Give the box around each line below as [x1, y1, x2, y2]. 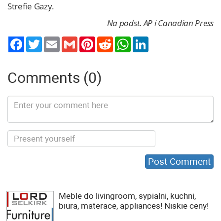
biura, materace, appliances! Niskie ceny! [59, 201, 209, 211]
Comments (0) [7, 69, 102, 86]
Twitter [42, 37, 64, 44]
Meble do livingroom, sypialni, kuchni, [59, 191, 196, 201]
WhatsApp [131, 37, 163, 44]
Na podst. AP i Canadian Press [107, 17, 214, 29]
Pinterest [95, 37, 123, 44]
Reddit [113, 37, 133, 44]
